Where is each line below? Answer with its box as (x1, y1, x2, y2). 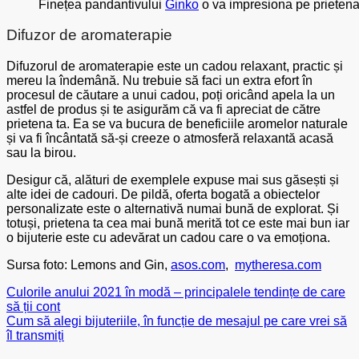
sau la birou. (6, 146, 76, 160)
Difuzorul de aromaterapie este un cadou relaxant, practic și (6, 59, 343, 74)
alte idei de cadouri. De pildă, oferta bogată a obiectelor (6, 188, 320, 202)
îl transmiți (6, 329, 64, 343)
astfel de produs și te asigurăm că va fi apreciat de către (6, 103, 321, 117)
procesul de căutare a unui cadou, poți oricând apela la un (6, 88, 335, 103)
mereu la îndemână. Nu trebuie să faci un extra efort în (6, 74, 313, 88)
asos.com (171, 258, 225, 272)
